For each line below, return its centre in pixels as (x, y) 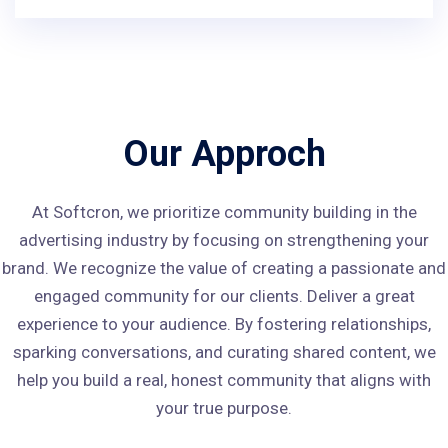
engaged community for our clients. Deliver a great (224, 296)
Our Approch (224, 154)
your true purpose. (224, 408)
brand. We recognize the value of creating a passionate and (224, 268)
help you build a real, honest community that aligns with (224, 380)
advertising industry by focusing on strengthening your (224, 240)
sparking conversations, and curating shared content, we (224, 352)
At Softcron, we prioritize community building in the (224, 212)
